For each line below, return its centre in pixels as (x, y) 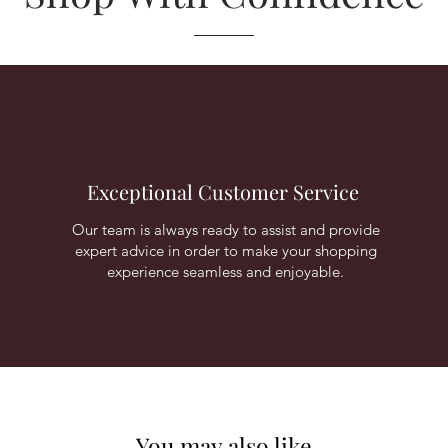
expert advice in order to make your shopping (225, 250)
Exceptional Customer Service (223, 191)
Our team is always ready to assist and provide (225, 229)
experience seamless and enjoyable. (226, 271)
